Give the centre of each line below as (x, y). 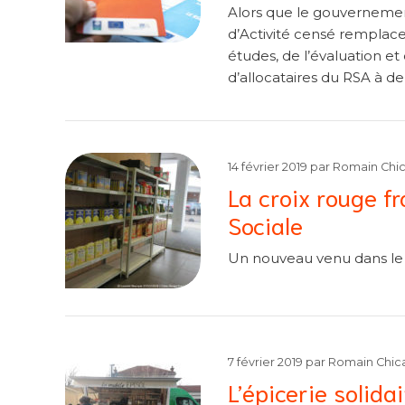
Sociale (265, 224)
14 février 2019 (268, 166)
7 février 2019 (265, 362)
